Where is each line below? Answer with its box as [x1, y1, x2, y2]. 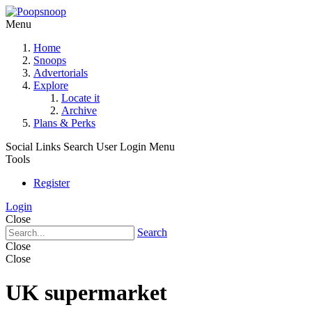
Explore [33, 79, 68, 91]
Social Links [6, 141, 61, 153]
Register [33, 177, 70, 189]
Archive [61, 104, 97, 116]
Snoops [33, 54, 66, 66]
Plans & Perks [33, 117, 95, 129]
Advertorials [33, 67, 88, 79]
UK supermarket [6, 280, 167, 306]
